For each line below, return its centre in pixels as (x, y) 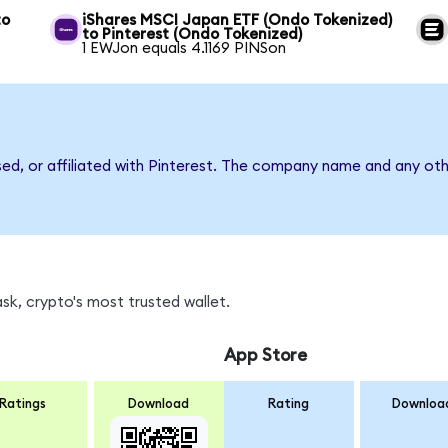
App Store (265, 355)
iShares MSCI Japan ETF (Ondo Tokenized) (237, 20)
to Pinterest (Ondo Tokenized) (192, 34)
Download (159, 404)
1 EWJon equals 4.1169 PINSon (184, 48)
